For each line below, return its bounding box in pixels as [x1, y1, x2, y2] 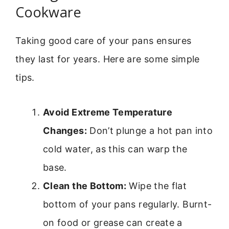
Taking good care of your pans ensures [15, 35, 192, 46]
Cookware [15, 2, 81, 21]
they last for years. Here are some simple [15, 53, 200, 64]
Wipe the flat [126, 180, 187, 192]
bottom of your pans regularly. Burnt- [43, 199, 212, 210]
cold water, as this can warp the [43, 144, 188, 155]
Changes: [43, 125, 87, 136]
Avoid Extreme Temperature [43, 107, 172, 118]
